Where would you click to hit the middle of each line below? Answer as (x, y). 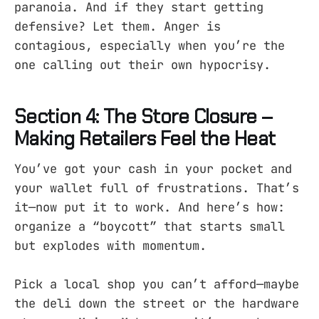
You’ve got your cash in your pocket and (153, 168)
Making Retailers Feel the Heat (145, 139)
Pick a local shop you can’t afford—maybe (157, 284)
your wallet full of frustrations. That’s (157, 188)
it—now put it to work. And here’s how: (150, 207)
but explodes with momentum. (110, 245)
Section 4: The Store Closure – (144, 117)
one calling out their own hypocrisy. (142, 64)
